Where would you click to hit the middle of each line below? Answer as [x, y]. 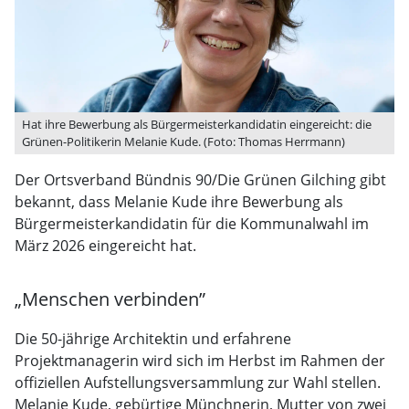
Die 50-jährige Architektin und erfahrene [153, 339]
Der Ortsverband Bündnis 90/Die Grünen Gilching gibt [200, 180]
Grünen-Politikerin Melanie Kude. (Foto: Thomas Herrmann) [184, 142]
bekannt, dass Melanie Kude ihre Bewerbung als [179, 202]
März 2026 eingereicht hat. [105, 246]
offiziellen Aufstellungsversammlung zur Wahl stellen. [198, 383]
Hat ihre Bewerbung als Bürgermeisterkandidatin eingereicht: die [197, 124]
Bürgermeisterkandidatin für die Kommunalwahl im [192, 224]
